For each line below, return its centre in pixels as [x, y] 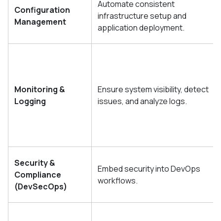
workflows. [118, 180]
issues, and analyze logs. [142, 101]
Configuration [42, 10]
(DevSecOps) [41, 186]
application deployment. [141, 27]
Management [40, 21]
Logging [30, 101]
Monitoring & [40, 89]
